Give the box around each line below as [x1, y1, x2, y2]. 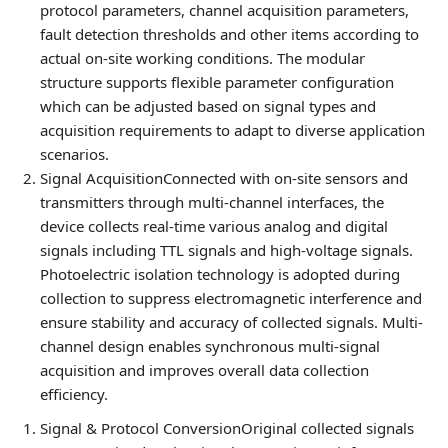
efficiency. [40, 384, 108, 404]
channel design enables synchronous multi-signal [40, 336, 380, 356]
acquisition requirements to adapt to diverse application [40, 120, 425, 140]
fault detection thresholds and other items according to [40, 24, 419, 44]
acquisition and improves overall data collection [40, 360, 369, 380]
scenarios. [40, 144, 109, 164]
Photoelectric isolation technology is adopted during [40, 264, 400, 284]
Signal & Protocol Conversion [40, 418, 241, 438]
